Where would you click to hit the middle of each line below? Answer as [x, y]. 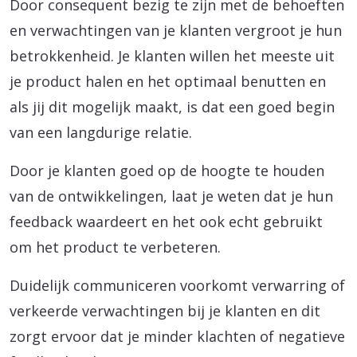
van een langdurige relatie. [101, 132]
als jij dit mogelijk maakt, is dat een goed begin [172, 106]
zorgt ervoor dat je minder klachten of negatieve [177, 336]
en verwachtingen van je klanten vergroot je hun [176, 30]
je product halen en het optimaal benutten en [168, 81]
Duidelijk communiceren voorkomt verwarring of [177, 285]
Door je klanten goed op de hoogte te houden [167, 170]
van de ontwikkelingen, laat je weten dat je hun [171, 196]
